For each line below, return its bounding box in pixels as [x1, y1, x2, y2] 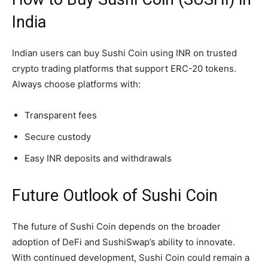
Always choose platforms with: [12, 78, 141, 90]
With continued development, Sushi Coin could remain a [12, 252, 249, 264]
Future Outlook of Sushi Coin [12, 186, 218, 206]
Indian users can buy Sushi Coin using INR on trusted [12, 47, 237, 59]
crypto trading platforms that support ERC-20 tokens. [12, 63, 236, 75]
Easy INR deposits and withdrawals [25, 153, 172, 165]
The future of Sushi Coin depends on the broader [12, 221, 221, 233]
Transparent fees [25, 109, 97, 121]
